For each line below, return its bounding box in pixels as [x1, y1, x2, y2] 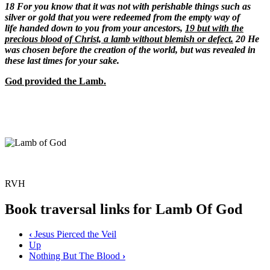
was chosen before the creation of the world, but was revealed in [5, 44, 256, 55]
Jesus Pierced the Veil [32, 229, 116, 240]
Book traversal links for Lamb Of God [5, 201, 242, 217]
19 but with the [185, 22, 243, 33]
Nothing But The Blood [29, 251, 122, 262]
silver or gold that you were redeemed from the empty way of [5, 11, 240, 22]
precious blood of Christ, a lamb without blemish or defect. [5, 33, 233, 44]
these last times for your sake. [5, 55, 119, 66]
